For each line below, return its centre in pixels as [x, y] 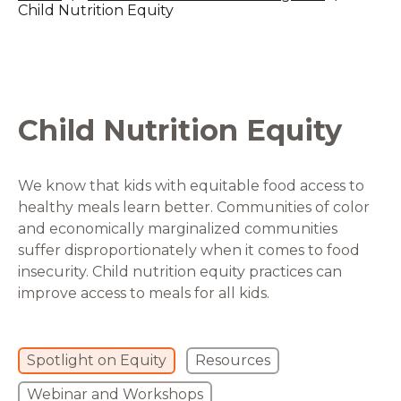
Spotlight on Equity [97, 361]
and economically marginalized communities [178, 229]
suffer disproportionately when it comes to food [189, 251]
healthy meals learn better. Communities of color [194, 208]
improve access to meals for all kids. [144, 294]
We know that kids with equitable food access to [191, 186]
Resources [233, 361]
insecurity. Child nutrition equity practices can [180, 272]
